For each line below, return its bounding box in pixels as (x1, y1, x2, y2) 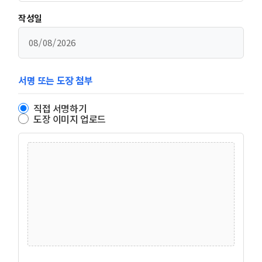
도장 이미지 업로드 (33, 112, 106, 126)
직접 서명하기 (33, 101, 87, 115)
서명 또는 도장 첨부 (18, 73, 93, 87)
